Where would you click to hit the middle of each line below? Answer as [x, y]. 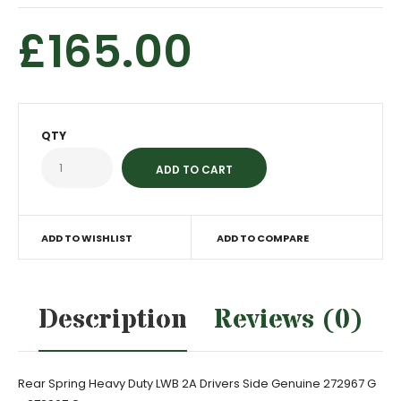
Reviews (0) [288, 320]
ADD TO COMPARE [262, 238]
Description [112, 320]
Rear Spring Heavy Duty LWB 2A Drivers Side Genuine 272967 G [197, 384]
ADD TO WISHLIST [87, 238]
